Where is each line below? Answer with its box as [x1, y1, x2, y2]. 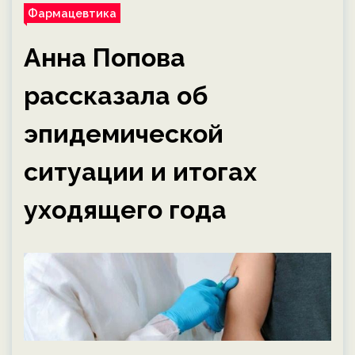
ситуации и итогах [24, 157, 257, 186]
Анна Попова [24, 43, 185, 72]
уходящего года [24, 195, 227, 224]
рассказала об [24, 81, 208, 110]
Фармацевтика [28, 6, 116, 20]
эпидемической [24, 119, 223, 148]
